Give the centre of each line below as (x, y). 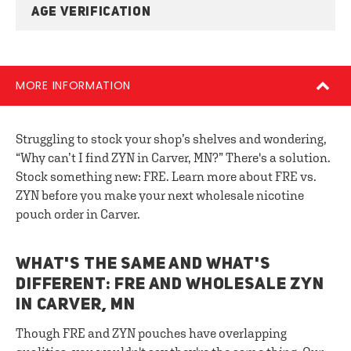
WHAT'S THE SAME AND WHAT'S (143, 264)
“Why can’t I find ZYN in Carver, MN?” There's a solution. (173, 157)
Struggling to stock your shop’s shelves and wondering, (171, 139)
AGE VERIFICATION (91, 13)
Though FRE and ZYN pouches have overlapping (151, 333)
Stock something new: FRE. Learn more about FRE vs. (166, 176)
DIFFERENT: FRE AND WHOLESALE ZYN (170, 285)
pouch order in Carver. (78, 214)
